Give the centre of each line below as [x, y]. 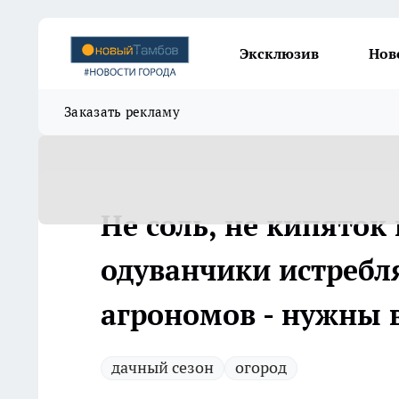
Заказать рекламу [122, 112]
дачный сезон [163, 367]
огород [261, 367]
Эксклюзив [279, 53]
